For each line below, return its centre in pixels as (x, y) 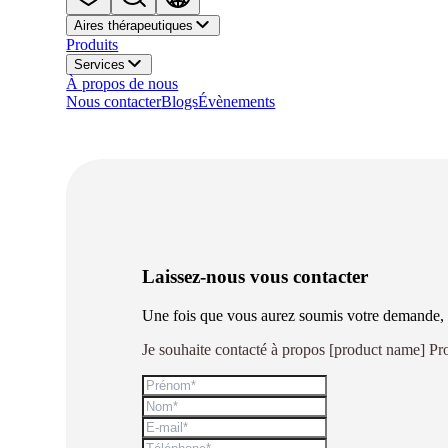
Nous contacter (114, 102)
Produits (92, 45)
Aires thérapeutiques (134, 26)
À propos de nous (122, 84)
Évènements (237, 102)
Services (100, 65)
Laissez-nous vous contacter (254, 277)
